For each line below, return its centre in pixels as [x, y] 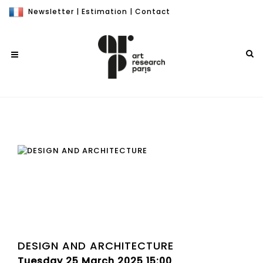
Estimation [104, 11]
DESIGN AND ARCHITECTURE [96, 245]
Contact [153, 11]
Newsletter [51, 11]
